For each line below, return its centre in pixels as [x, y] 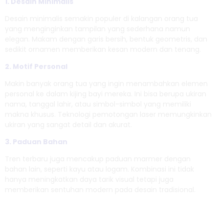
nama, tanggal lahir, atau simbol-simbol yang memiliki [98, 104]
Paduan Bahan [40, 142]
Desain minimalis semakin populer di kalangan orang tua [101, 19]
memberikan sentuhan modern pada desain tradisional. [100, 190]
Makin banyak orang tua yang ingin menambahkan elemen [106, 84]
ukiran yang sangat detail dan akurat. [68, 125]
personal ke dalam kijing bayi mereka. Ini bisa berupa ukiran [106, 94]
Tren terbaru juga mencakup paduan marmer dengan [98, 159]
